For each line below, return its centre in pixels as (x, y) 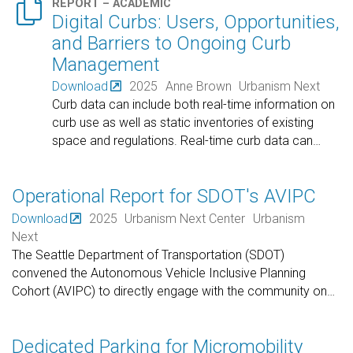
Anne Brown (198, 87)
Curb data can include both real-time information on (194, 105)
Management (106, 64)
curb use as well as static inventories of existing (183, 123)
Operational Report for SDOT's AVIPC (164, 197)
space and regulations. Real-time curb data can (183, 141)
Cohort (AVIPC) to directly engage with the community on (169, 291)
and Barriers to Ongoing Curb (172, 43)
